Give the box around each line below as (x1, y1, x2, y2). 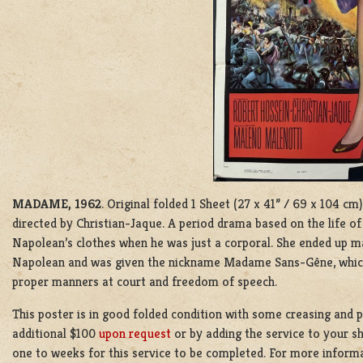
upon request (99, 325, 171, 342)
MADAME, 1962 (12, 195, 101, 212)
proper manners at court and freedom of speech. (12, 273, 277, 290)
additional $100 (12, 325, 99, 342)
